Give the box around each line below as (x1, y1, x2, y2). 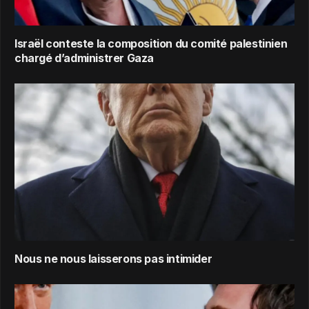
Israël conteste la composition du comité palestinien (14, 37, 288, 51)
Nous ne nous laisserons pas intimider (14, 252, 212, 266)
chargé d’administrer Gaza (14, 51, 154, 66)
